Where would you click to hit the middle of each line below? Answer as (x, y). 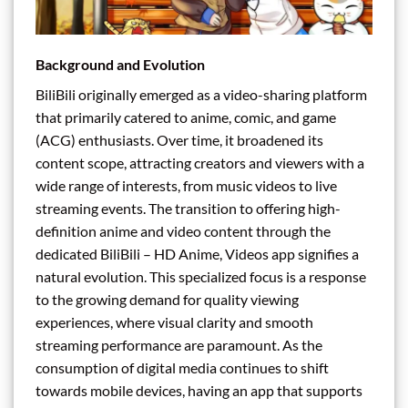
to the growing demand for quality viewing (167, 300)
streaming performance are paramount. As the (179, 345)
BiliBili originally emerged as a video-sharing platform (201, 95)
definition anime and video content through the (183, 231)
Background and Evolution (120, 65)
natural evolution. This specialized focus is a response (201, 277)
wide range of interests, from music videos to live (186, 186)
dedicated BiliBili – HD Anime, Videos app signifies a (197, 254)
